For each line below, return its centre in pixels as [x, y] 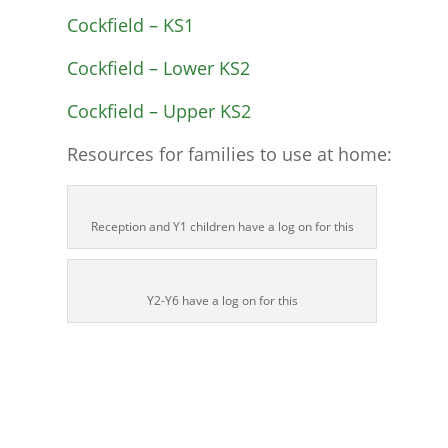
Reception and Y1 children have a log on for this [222, 227]
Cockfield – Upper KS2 [159, 111]
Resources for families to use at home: [230, 154]
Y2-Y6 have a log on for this [222, 301]
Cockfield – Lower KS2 [159, 68]
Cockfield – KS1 [131, 25]
